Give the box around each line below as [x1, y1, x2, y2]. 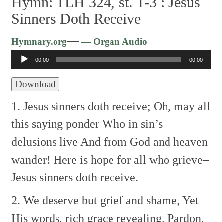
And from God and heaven [78, 135, 208, 149]
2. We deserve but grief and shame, [11, 194, 180, 207]
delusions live [11, 135, 78, 149]
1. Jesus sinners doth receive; [11, 100, 151, 113]
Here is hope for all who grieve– [51, 153, 209, 166]
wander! [11, 153, 51, 166]
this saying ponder [11, 117, 100, 131]
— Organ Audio [79, 36, 148, 47]
